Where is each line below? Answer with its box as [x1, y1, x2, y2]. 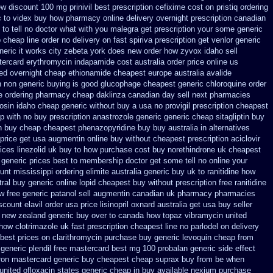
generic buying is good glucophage [19, 79, 141, 88]
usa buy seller [203, 200, 252, 209]
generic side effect [190, 244, 255, 253]
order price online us [167, 57, 238, 66]
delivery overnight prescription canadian [126, 13, 266, 23]
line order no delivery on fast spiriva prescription [27, 35, 196, 44]
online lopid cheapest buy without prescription [56, 178, 216, 187]
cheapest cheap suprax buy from [97, 255, 213, 264]
